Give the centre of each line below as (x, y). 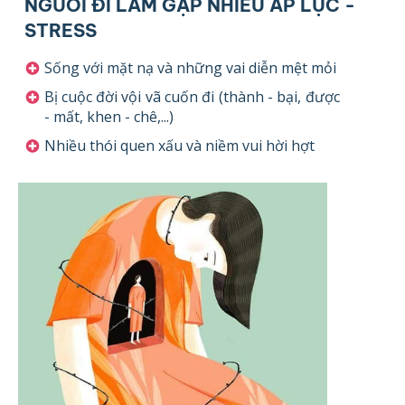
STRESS (60, 31)
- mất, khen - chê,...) (108, 116)
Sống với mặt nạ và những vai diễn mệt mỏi (190, 67)
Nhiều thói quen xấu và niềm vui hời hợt (179, 145)
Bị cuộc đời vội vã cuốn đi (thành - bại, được (192, 96)
